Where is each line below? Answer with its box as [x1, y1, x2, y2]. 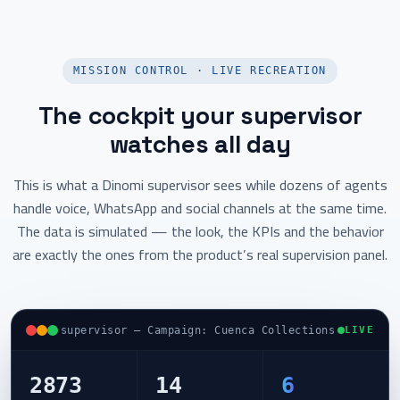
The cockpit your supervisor [37, 100, 362, 131]
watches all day [109, 129, 291, 160]
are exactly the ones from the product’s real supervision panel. [12, 241, 387, 268]
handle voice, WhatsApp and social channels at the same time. [13, 195, 387, 221]
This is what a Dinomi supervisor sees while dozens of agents [12, 171, 387, 198]
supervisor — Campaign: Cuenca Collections [60, 323, 336, 337]
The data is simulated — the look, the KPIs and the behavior [16, 218, 384, 245]
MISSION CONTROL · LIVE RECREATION [72, 64, 328, 77]
